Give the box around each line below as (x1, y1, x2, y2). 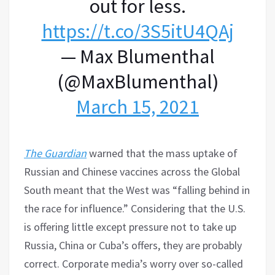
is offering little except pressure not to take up (24, 219, 236, 234)
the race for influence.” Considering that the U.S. (24, 201, 246, 215)
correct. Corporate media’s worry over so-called (24, 256, 243, 271)
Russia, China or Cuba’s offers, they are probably (24, 238, 242, 252)
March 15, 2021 (76, 94, 199, 119)
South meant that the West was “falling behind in (24, 182, 250, 197)
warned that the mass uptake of (87, 145, 238, 160)
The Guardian (24, 145, 87, 160)
